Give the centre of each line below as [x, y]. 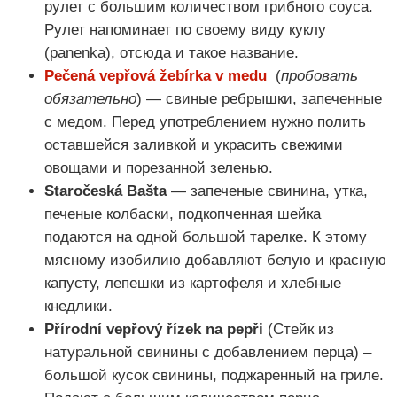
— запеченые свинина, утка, [267, 191]
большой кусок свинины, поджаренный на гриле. [214, 376]
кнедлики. [78, 307]
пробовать [319, 76]
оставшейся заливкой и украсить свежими [194, 145]
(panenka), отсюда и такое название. [171, 53]
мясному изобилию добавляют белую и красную [215, 261]
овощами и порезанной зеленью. [159, 168]
